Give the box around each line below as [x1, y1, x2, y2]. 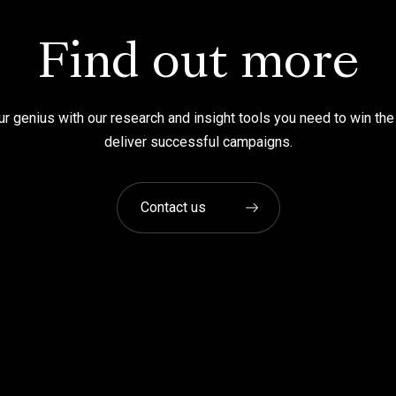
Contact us [140, 198, 206, 216]
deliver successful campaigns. [103, 133, 293, 150]
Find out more [36, 42, 360, 88]
